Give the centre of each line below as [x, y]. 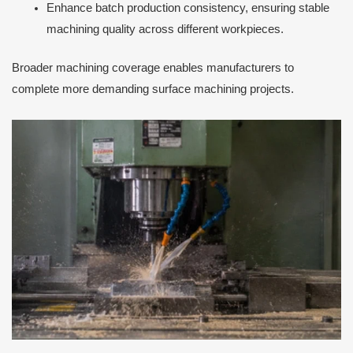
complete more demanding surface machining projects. [153, 89]
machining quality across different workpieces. [165, 30]
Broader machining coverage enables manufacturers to [153, 67]
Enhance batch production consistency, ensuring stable [188, 8]
